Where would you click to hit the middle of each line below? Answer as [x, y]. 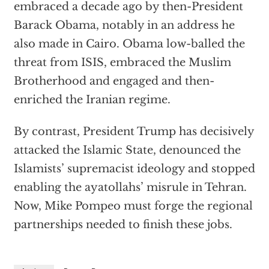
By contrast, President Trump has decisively [134, 131]
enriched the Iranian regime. [92, 100]
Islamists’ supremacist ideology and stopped [134, 169]
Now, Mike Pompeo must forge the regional [133, 206]
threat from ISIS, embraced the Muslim [122, 62]
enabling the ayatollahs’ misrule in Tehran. [130, 187]
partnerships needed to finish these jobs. [123, 225]
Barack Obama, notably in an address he [124, 25]
